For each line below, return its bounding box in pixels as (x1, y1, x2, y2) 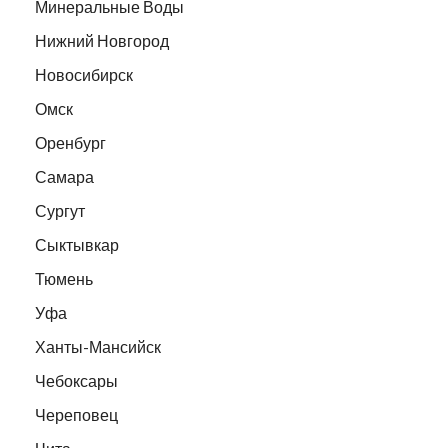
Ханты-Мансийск (35, 337, 161, 357)
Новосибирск (35, 65, 133, 85)
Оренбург (35, 133, 106, 153)
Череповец (35, 405, 118, 425)
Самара (35, 167, 94, 187)
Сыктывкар (35, 235, 119, 255)
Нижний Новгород (35, 31, 169, 51)
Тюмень (35, 269, 93, 289)
